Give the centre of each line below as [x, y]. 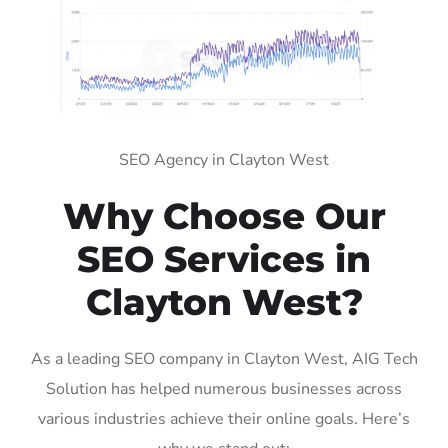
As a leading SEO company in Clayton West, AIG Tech [224, 358]
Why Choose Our [224, 215]
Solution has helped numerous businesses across [224, 388]
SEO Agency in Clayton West [224, 159]
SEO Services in [224, 258]
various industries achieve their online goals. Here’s [224, 418]
